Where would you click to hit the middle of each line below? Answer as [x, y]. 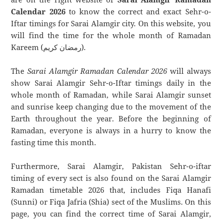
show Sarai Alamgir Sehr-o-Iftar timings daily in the [111, 83]
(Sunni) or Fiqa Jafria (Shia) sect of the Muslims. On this [111, 202]
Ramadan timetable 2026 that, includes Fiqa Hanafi [111, 190]
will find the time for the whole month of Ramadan [111, 35]
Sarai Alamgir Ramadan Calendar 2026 [97, 71]
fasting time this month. [54, 142]
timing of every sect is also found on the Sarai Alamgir [111, 178]
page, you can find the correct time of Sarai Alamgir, [111, 214]
